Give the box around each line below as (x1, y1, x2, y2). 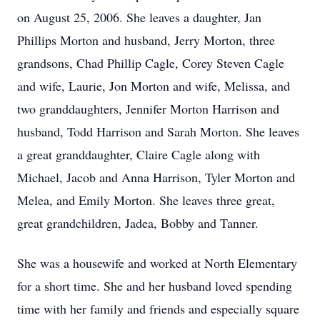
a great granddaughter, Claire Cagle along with (17, 146, 260, 163)
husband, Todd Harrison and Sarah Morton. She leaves (17, 123, 299, 140)
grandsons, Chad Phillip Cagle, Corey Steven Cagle (17, 54, 284, 71)
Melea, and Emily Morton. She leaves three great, (17, 191, 275, 209)
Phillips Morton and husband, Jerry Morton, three (17, 31, 275, 49)
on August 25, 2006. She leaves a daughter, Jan (17, 9, 261, 26)
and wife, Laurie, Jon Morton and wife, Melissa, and (17, 77, 290, 94)
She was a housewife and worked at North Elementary (17, 254, 297, 271)
